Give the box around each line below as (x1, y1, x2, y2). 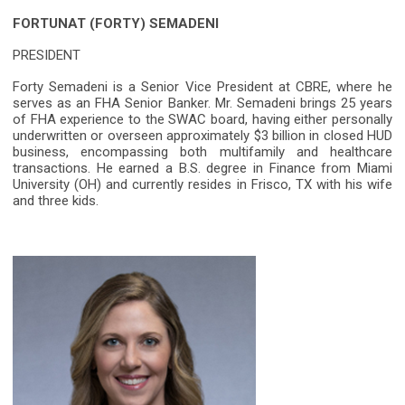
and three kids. (13, 193, 99, 210)
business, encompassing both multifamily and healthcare (13, 144, 392, 161)
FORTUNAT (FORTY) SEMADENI (13, 15, 219, 33)
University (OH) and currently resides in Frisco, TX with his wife (13, 176, 392, 193)
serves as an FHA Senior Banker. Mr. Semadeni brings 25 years (13, 95, 392, 112)
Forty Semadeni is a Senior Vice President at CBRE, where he (13, 79, 392, 96)
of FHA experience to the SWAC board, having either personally (13, 111, 392, 128)
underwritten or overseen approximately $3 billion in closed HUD (13, 127, 392, 145)
